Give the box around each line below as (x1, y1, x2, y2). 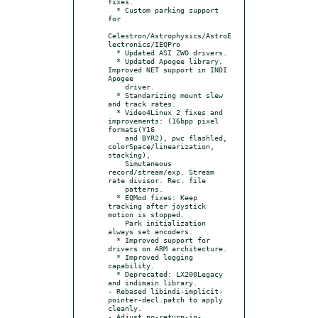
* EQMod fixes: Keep (108, 192, 116, 202)
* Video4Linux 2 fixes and (108, 107, 116, 116)
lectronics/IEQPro (108, 39, 180, 48)
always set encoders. (108, 226, 193, 236)
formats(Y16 (108, 124, 155, 133)
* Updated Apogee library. (108, 56, 116, 65)
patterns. (108, 184, 125, 193)
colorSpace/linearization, (108, 141, 214, 150)
